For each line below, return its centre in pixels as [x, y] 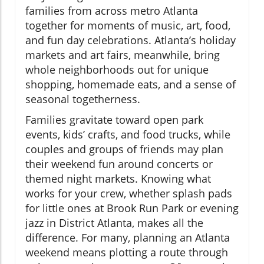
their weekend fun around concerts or [119, 164]
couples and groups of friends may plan [124, 149]
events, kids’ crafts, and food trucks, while [128, 135]
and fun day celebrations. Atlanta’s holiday [131, 40]
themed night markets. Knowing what [118, 179]
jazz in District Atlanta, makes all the [114, 223]
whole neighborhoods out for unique [117, 70]
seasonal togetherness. [83, 99]
